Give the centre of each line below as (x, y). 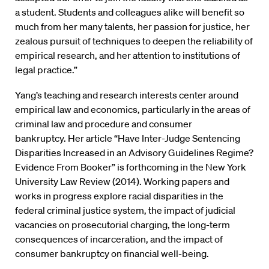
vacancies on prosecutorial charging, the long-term (122, 225)
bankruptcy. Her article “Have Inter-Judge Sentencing (128, 138)
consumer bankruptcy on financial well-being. (112, 254)
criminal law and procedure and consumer (104, 124)
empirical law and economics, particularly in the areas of (133, 110)
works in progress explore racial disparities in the (119, 196)
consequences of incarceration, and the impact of (119, 239)
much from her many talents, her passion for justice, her (132, 27)
